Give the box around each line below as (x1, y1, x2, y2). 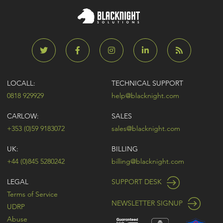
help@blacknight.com (111, 91, 179, 100)
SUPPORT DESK (111, 177, 164, 186)
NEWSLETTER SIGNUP (111, 198, 185, 208)
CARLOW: (7, 111, 39, 120)
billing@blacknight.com (111, 156, 184, 166)
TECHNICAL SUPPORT (111, 78, 183, 88)
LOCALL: (7, 78, 36, 88)
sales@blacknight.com (111, 123, 180, 133)
